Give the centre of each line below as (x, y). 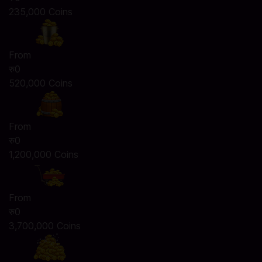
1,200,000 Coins (44, 154)
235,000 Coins (41, 12)
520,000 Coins (41, 83)
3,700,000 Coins (45, 226)
